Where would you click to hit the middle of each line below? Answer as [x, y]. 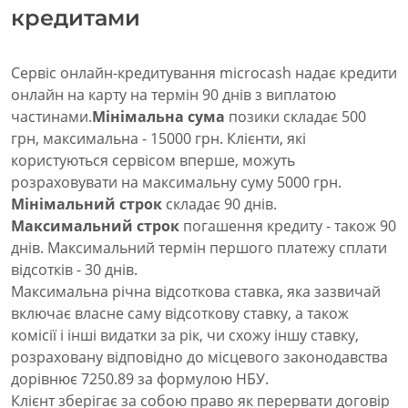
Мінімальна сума [158, 117]
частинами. [51, 117]
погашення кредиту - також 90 [288, 226]
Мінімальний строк [87, 204]
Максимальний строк [95, 226]
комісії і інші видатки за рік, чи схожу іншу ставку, [185, 336]
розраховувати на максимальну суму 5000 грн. [176, 183]
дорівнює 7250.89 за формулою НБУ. [140, 379]
